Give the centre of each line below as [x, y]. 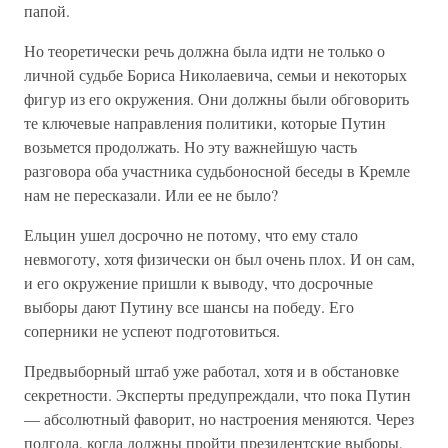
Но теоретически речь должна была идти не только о [204, 50]
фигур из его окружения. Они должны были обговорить [216, 98]
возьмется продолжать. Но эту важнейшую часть [190, 146]
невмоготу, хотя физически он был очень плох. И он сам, [219, 258]
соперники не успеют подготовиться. [152, 330]
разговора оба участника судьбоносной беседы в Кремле [217, 170]
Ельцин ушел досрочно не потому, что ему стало [191, 234]
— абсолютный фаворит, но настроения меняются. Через [219, 418]
